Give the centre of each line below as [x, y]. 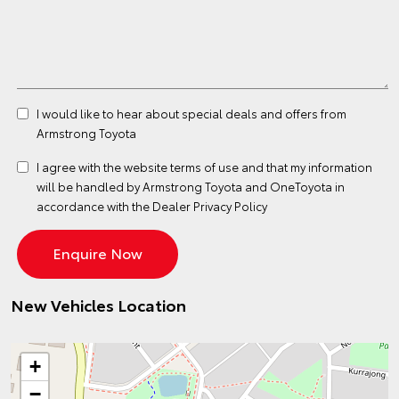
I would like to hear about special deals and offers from [191, 113]
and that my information [305, 167]
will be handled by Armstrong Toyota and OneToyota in [191, 186]
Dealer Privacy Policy [210, 206]
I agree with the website [103, 167]
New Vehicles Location [98, 305]
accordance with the [94, 206]
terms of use [204, 167]
